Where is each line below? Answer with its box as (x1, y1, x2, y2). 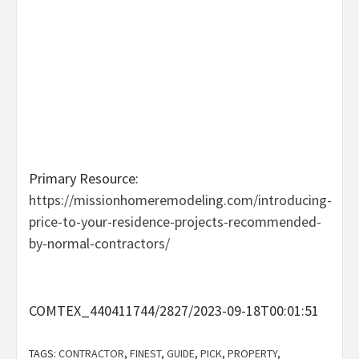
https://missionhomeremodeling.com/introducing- (29, 190, 332, 209)
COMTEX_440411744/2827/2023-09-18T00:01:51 (29, 301, 319, 320)
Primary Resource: (29, 168, 139, 188)
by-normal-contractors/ (29, 233, 170, 252)
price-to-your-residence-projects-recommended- (29, 212, 321, 231)
